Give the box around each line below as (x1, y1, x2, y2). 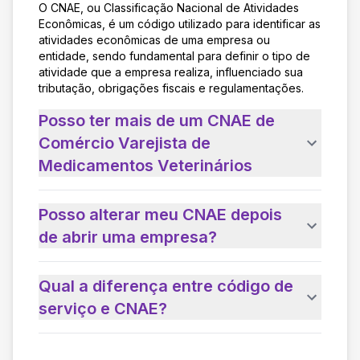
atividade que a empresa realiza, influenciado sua (39, 64, 303, 79)
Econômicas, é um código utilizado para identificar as (39, 16, 321, 31)
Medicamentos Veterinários (39, 155, 252, 175)
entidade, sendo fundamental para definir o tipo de (39, 48, 310, 63)
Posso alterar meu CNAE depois (39, 204, 282, 224)
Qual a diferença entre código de (39, 276, 293, 296)
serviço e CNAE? (39, 298, 167, 318)
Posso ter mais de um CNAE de (39, 110, 275, 130)
